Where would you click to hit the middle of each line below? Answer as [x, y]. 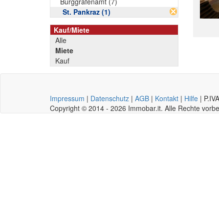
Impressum [67, 98]
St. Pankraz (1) [87, 12]
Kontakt [167, 98]
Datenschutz [110, 98]
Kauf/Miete [72, 30]
